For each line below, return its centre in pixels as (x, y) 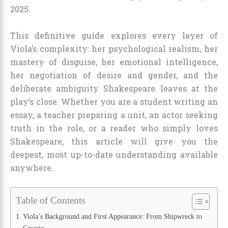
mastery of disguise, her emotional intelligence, (114, 62)
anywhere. (32, 167)
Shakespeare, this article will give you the (114, 141)
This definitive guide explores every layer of (114, 35)
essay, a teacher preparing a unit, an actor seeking (114, 115)
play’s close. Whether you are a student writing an (114, 101)
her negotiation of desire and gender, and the (114, 75)
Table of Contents (50, 201)
